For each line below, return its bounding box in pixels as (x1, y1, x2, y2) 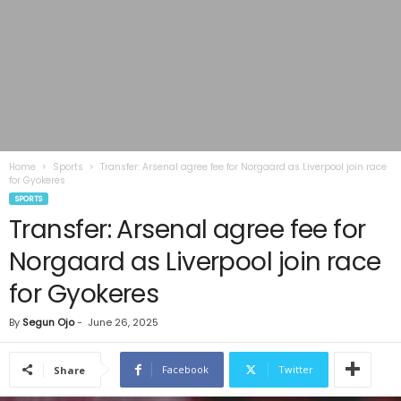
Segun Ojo (22, 315, 74, 329)
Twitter (278, 363, 313, 376)
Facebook (162, 363, 209, 376)
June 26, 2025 (88, 315, 158, 329)
